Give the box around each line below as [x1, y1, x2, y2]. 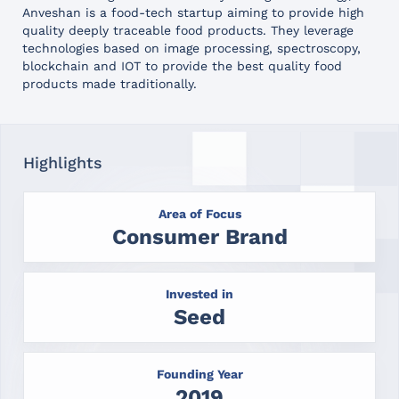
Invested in [166, 286, 233, 301]
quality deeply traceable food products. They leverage [22, 22, 354, 37]
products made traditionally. [22, 76, 197, 91]
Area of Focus [158, 206, 241, 221]
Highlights [23, 152, 102, 172]
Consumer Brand [111, 224, 288, 249]
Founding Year [156, 366, 243, 381]
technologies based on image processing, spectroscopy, [22, 40, 361, 55]
